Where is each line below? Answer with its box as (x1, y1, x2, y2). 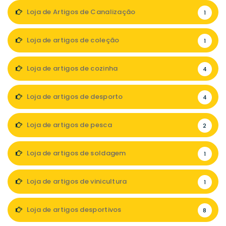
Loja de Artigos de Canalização (25, 7, 136, 17)
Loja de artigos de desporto (25, 92, 123, 102)
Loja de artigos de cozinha (25, 64, 118, 74)
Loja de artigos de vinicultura (25, 177, 127, 187)
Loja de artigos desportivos (25, 205, 122, 215)
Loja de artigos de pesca (25, 120, 112, 130)
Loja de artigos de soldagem (25, 148, 126, 158)
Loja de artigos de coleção (25, 35, 120, 45)
